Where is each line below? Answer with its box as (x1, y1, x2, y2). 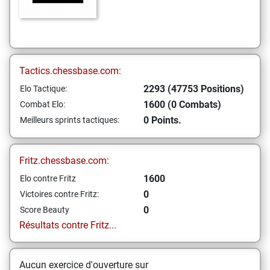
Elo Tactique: (20, 84, 67, 93)
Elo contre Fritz (20, 174, 76, 183)
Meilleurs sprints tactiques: (20, 115, 119, 125)
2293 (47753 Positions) (143, 83, 244, 95)
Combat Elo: (20, 99, 65, 109)
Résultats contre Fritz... (19, 219, 116, 231)
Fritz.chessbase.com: (19, 155, 109, 166)
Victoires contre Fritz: (20, 189, 99, 199)
